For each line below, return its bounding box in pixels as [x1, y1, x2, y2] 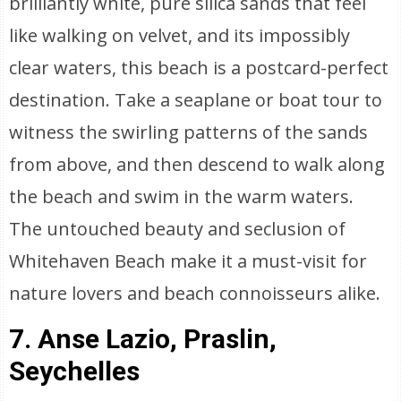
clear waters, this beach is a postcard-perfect [9, 55, 389, 80]
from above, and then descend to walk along [9, 152, 386, 176]
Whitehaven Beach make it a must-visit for [9, 249, 368, 273]
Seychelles [9, 355, 141, 387]
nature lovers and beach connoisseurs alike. [9, 281, 381, 305]
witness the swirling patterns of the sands [9, 120, 369, 144]
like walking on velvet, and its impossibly [9, 23, 351, 47]
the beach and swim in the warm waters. [9, 184, 354, 209]
